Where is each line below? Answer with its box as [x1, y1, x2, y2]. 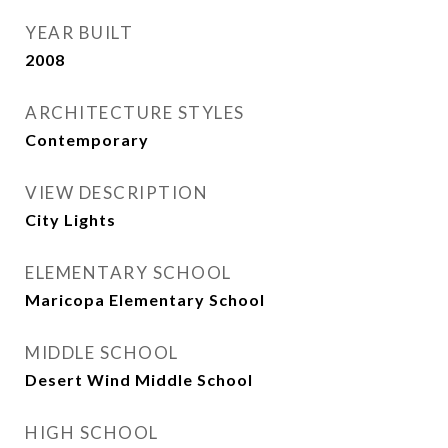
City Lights [25, 210, 116, 229]
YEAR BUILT [25, 22, 133, 43]
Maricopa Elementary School [25, 290, 265, 309]
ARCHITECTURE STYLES [25, 102, 245, 123]
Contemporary [25, 130, 149, 149]
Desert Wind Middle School [25, 370, 253, 389]
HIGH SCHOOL [25, 422, 159, 443]
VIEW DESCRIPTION [25, 182, 208, 203]
